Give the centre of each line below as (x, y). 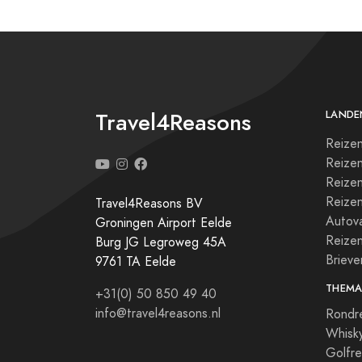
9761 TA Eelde (136, 262)
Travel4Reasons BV (149, 204)
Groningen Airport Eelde (164, 223)
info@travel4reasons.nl (158, 314)
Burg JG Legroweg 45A (161, 242)
